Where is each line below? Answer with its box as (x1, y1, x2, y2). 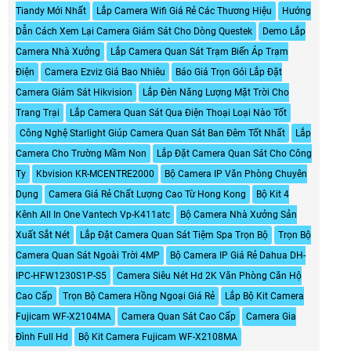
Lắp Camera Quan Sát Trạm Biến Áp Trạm (110, 45, 288, 57)
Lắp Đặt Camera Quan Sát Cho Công (157, 147, 312, 159)
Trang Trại (16, 107, 60, 118)
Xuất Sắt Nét (16, 229, 70, 241)
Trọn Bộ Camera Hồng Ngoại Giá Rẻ (63, 290, 215, 302)
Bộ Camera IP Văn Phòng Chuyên (165, 168, 307, 179)
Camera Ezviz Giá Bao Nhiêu (45, 66, 165, 78)
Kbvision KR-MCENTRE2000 (36, 168, 154, 179)
